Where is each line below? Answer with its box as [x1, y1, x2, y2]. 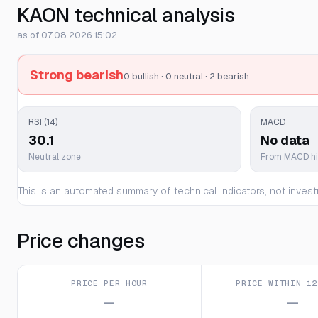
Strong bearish [30, 67, 124, 83]
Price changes [17, 228, 145, 253]
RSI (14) [28, 116, 57, 128]
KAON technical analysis [17, 2, 235, 28]
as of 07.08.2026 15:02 [17, 29, 117, 41]
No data [260, 132, 309, 148]
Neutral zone [28, 151, 81, 163]
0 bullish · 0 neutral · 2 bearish [124, 70, 249, 82]
